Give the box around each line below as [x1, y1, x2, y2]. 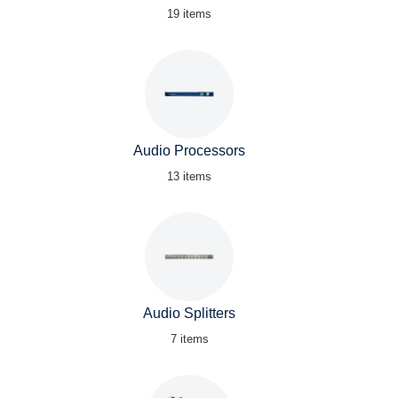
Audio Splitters [143, 306, 235, 321]
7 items [170, 332, 209, 346]
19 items [167, 7, 211, 20]
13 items [167, 170, 211, 183]
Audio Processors [133, 143, 245, 158]
